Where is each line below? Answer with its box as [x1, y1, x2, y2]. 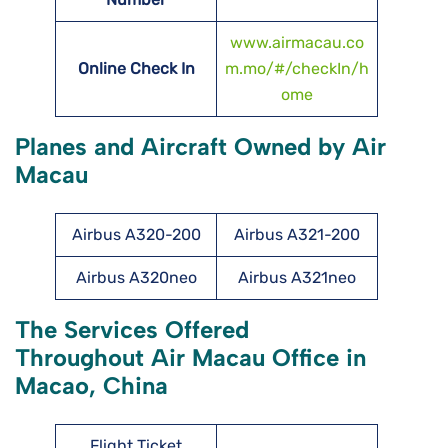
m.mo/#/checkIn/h [225, 59, 369, 79]
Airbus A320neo [75, 268, 197, 288]
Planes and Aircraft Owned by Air [15, 132, 386, 162]
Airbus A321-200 [234, 225, 360, 245]
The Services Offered [15, 315, 249, 345]
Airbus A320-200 [71, 225, 201, 245]
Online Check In [77, 59, 195, 79]
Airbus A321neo [238, 268, 356, 288]
